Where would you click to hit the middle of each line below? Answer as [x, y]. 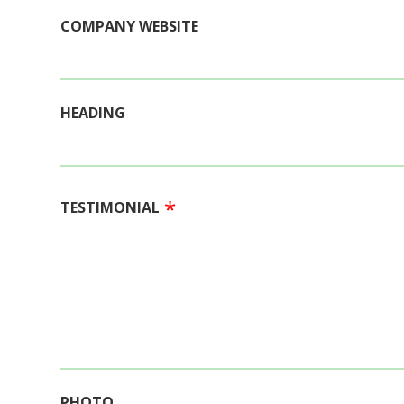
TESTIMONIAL [110, 207]
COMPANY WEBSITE [129, 26]
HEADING [93, 113]
